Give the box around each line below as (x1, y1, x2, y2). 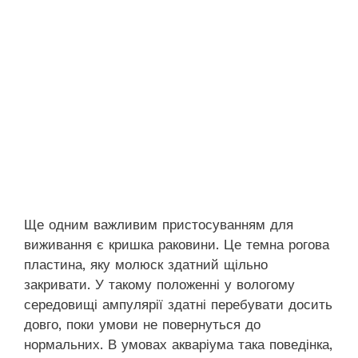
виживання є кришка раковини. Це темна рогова (24, 236, 329, 253)
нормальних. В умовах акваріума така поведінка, (24, 336, 332, 352)
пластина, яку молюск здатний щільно (24, 256, 268, 272)
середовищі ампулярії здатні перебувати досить (24, 296, 332, 312)
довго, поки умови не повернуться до (24, 316, 261, 332)
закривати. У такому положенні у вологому (24, 276, 295, 292)
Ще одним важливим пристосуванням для (24, 216, 293, 233)
